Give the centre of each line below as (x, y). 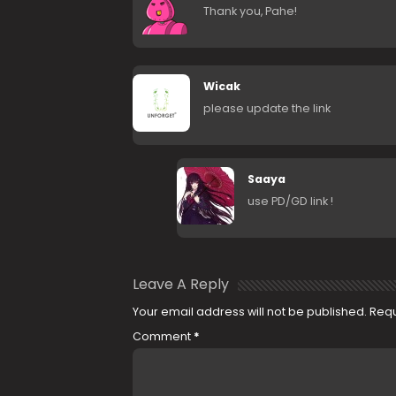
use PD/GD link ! (290, 202)
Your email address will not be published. (249, 312)
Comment (163, 337)
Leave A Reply (180, 285)
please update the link (267, 109)
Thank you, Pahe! (250, 11)
